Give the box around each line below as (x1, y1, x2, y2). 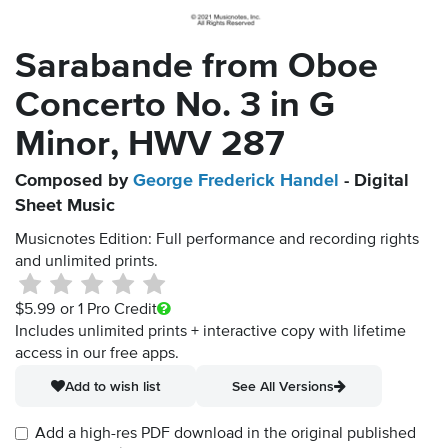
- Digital (339, 172, 409, 191)
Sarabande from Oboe (15, 49, 378, 86)
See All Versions (232, 378, 334, 395)
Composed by (15, 172, 133, 191)
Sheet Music (15, 197, 115, 216)
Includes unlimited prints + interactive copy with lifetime (15, 324, 406, 341)
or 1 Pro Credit (59, 302, 157, 319)
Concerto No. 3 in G (15, 88, 335, 125)
